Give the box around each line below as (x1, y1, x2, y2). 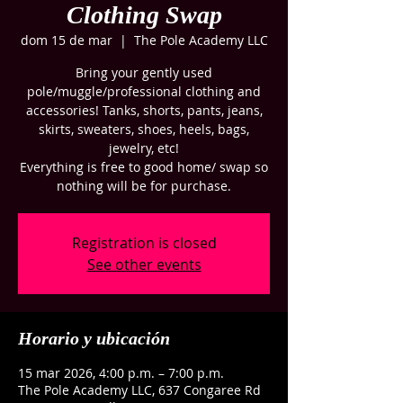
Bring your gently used (76, 64, 212, 81)
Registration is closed (71, 233, 217, 253)
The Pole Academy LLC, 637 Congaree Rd (18, 381, 261, 399)
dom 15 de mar (20, 31, 112, 49)
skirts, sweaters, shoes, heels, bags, (39, 121, 249, 138)
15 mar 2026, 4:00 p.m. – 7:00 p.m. (18, 364, 224, 381)
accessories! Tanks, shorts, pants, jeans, (25, 102, 263, 119)
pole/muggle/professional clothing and (27, 83, 261, 100)
